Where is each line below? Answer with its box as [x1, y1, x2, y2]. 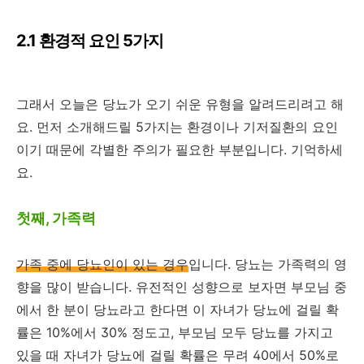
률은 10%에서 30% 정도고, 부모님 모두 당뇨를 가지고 [16, 324, 333, 340]
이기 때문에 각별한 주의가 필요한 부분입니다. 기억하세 [16, 141, 343, 158]
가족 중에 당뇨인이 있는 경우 [16, 256, 188, 272]
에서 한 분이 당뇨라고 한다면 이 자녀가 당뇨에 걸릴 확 [16, 301, 339, 318]
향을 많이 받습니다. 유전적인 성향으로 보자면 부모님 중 [16, 279, 347, 295]
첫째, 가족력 [16, 210, 96, 227]
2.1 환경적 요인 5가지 [16, 31, 163, 50]
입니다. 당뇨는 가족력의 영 [188, 256, 347, 272]
